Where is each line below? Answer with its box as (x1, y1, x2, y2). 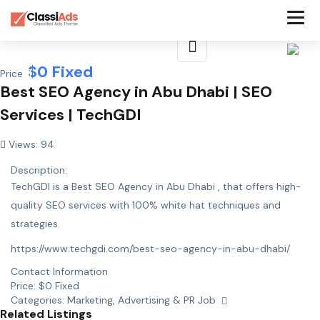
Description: (11, 163, 67, 176)
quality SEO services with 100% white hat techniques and (11, 198, 281, 211)
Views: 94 (6, 137, 54, 151)
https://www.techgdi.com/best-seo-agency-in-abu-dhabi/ (11, 241, 290, 255)
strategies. (11, 216, 60, 230)
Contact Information (11, 264, 108, 278)
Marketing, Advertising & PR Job (67, 293, 216, 306)
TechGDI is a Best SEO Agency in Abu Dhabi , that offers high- (11, 179, 301, 193)
